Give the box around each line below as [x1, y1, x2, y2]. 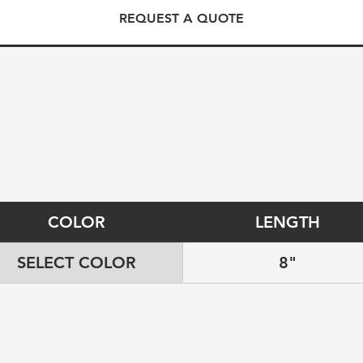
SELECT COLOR [17, 253, 136, 272]
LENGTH [255, 212, 320, 232]
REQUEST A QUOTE [119, 11, 244, 26]
